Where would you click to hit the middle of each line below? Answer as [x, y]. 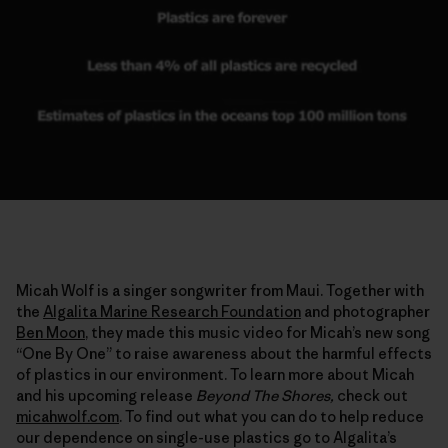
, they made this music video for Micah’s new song [257, 332]
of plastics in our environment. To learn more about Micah [215, 374]
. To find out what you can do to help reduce [271, 416]
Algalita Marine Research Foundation [172, 311]
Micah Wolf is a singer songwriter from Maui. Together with [220, 290]
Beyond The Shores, [265, 395]
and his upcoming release [106, 395]
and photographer [365, 311]
